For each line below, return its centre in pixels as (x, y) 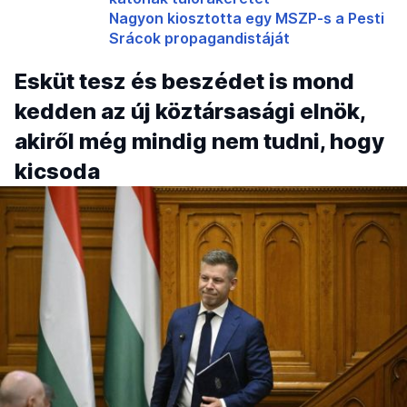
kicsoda (57, 172)
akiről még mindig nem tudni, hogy (199, 142)
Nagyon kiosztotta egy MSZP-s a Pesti (247, 19)
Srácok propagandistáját (199, 39)
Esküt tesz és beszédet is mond (184, 82)
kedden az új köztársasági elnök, (190, 112)
